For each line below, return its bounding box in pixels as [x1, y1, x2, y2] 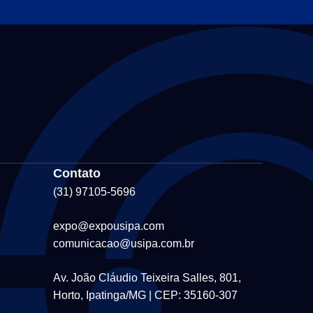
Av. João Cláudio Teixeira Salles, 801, [53, 271, 241, 284]
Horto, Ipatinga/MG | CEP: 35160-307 [53, 289, 238, 301]
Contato [53, 166, 101, 180]
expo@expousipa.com [53, 219, 164, 232]
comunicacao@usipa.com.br [53, 237, 194, 249]
